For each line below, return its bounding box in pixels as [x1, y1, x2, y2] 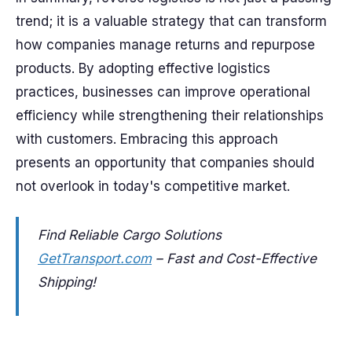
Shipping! [38, 274, 96, 290]
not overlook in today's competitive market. [16, 178, 290, 194]
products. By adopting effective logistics [16, 60, 270, 76]
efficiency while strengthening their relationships [16, 108, 324, 123]
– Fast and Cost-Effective [156, 251, 317, 266]
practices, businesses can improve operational [16, 84, 310, 100]
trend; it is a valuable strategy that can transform [16, 13, 327, 29]
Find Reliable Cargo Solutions [38, 227, 222, 243]
